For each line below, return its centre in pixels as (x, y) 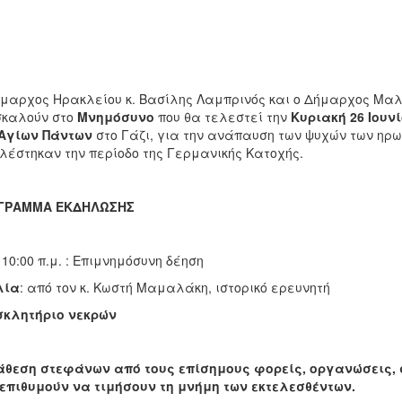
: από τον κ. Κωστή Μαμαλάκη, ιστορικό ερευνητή (175, 287)
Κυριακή (318, 117)
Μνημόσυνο (115, 117)
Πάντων (67, 135)
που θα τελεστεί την (222, 117)
